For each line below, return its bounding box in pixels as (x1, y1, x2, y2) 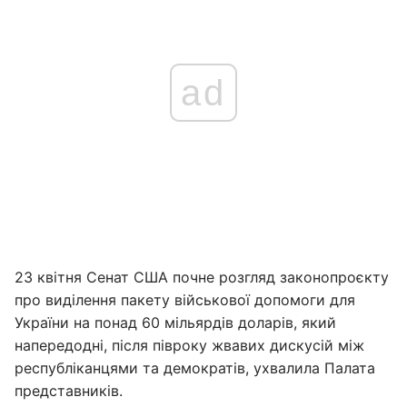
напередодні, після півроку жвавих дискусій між (15, 336, 364, 354)
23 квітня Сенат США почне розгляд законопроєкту (15, 268, 389, 286)
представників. (15, 382, 123, 400)
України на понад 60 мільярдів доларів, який (15, 313, 336, 332)
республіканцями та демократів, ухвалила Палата (15, 359, 375, 377)
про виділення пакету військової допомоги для (15, 291, 355, 309)
